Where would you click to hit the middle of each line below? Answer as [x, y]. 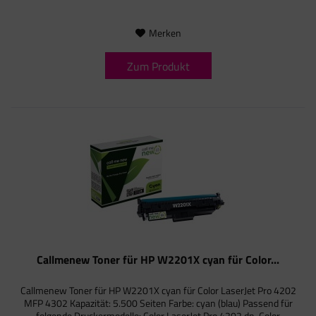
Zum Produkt [158, 67]
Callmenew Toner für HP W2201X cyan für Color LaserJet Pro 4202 [158, 290]
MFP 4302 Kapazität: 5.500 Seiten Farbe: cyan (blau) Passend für [158, 303]
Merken [165, 33]
